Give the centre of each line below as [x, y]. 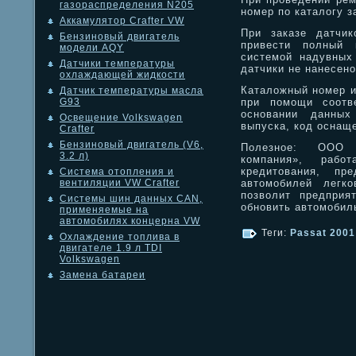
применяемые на [104, 210]
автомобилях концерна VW [130, 221]
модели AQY [92, 48]
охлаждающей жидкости [122, 75]
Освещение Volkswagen [121, 118]
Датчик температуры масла [132, 91]
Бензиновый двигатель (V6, [132, 145]
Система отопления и [117, 172]
